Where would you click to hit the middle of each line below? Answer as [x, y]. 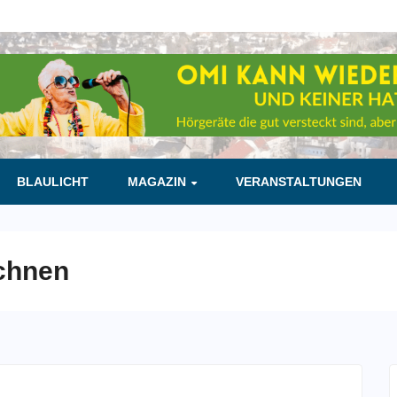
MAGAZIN [158, 182]
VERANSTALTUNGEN [299, 182]
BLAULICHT [52, 182]
